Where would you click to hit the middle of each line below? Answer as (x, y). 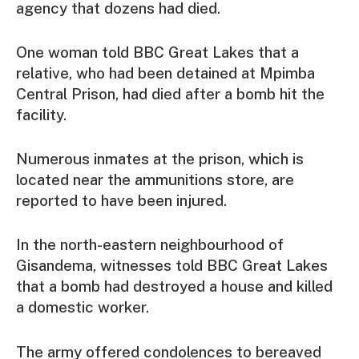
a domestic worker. (83, 307)
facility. (41, 114)
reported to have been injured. (121, 201)
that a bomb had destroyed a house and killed (174, 286)
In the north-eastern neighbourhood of (150, 245)
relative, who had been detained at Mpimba (165, 73)
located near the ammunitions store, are (155, 180)
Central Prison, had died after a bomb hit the (170, 93)
